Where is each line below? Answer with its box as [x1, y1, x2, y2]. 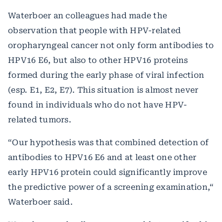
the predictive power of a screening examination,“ [8, 182, 214, 192]
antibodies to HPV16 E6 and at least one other [8, 152, 197, 162]
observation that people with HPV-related [8, 25, 181, 35]
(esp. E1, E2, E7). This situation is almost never [8, 85, 199, 95]
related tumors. [8, 114, 71, 124]
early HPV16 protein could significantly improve [8, 167, 207, 177]
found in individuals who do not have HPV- [8, 100, 187, 110]
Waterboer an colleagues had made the [8, 10, 167, 20]
